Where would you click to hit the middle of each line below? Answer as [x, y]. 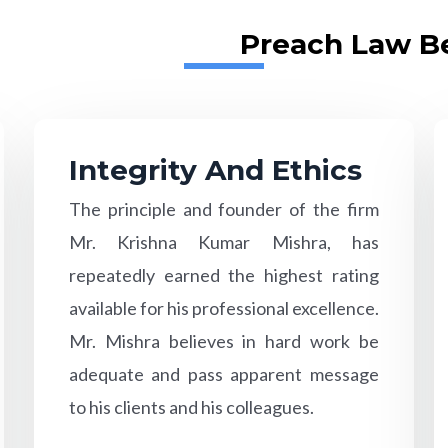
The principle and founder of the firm [223, 208]
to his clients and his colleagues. [191, 406]
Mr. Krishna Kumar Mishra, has [223, 241]
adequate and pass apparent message [223, 373]
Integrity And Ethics [215, 169]
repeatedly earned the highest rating [223, 274]
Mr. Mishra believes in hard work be [223, 340]
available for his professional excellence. [223, 307]
